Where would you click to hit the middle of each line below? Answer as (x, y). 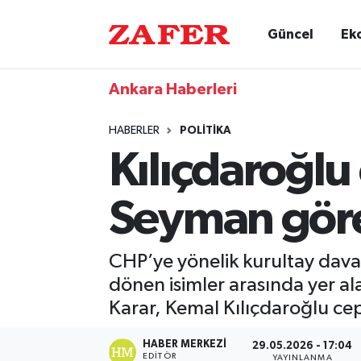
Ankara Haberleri (172, 89)
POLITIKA (205, 131)
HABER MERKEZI (185, 344)
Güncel (291, 34)
